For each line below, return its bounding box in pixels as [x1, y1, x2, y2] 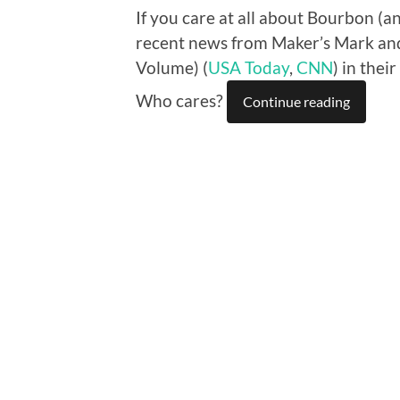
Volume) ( [136, 57, 208, 79]
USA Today [208, 57, 289, 79]
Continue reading [243, 93, 350, 111]
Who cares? [136, 90, 227, 112]
